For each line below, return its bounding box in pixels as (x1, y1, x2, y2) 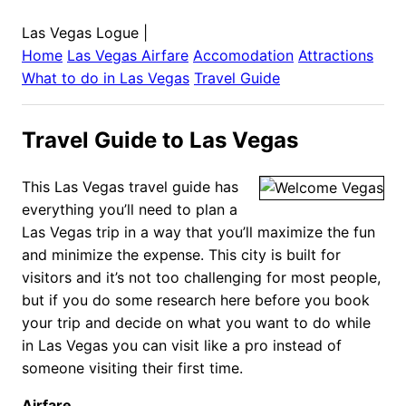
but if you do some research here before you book (22, 290, 370, 309)
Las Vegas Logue (22, 24, 139, 42)
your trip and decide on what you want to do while (22, 313, 371, 332)
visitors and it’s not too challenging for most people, (22, 267, 381, 286)
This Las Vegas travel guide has (22, 177, 238, 196)
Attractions (298, 46, 373, 64)
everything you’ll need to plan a (22, 199, 237, 218)
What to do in (22, 69, 120, 87)
